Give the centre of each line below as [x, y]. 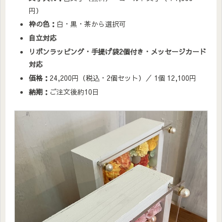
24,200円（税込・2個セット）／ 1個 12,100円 [123, 78]
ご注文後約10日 [74, 91]
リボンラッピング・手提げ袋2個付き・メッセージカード [117, 52]
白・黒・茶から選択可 [91, 24]
